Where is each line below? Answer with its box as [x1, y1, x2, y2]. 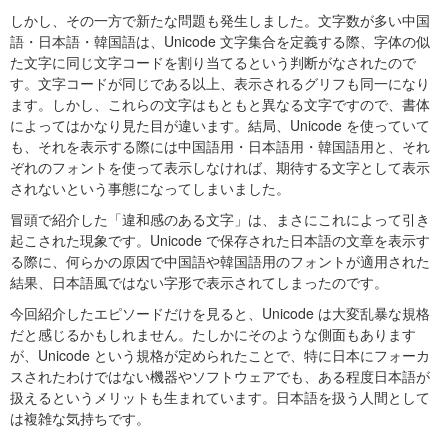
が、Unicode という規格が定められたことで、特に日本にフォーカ [10, 345, 430, 365]
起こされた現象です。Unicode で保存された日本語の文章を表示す [10, 230, 430, 250]
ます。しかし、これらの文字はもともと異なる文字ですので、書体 [10, 94, 430, 114]
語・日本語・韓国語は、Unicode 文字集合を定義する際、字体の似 [10, 31, 430, 51]
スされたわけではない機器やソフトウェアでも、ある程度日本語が [10, 366, 430, 386]
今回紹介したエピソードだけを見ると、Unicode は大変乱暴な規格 [10, 303, 430, 323]
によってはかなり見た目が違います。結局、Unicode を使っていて [10, 115, 430, 135]
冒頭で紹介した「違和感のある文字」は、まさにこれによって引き [10, 209, 430, 229]
